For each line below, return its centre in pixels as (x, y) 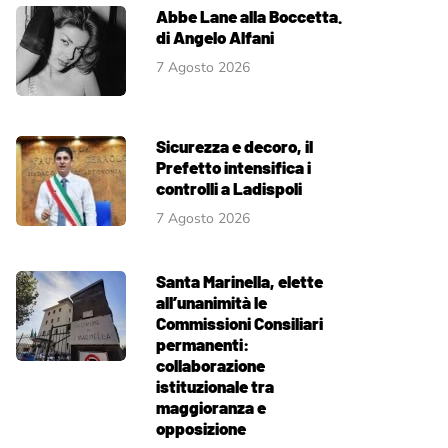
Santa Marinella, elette (239, 281)
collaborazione (210, 365)
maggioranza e (211, 407)
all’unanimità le (211, 302)
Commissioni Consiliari (239, 323)
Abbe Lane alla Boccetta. (249, 16)
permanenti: (202, 344)
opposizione (201, 428)
